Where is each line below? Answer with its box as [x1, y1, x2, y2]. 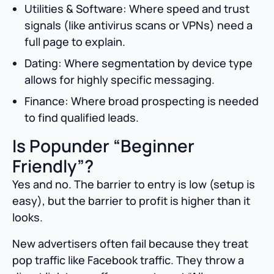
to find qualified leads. [24, 110, 139, 125]
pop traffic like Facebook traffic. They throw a [12, 253, 244, 268]
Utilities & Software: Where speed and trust [24, 1, 250, 17]
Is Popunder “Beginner [12, 134, 194, 158]
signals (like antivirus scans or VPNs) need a [24, 18, 253, 33]
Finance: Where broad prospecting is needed [24, 94, 259, 109]
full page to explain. [24, 34, 125, 50]
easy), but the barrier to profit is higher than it [12, 193, 250, 209]
